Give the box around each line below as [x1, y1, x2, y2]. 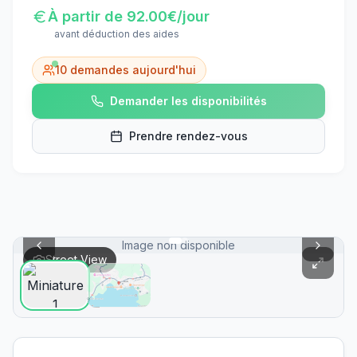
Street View [45, 253, 107, 266]
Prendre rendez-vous [128, 129, 248, 143]
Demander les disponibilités [109, 94, 267, 108]
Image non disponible [122, 238, 235, 252]
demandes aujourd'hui [67, 63, 196, 76]
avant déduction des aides [54, 28, 179, 40]
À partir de [48, 8, 127, 25]
